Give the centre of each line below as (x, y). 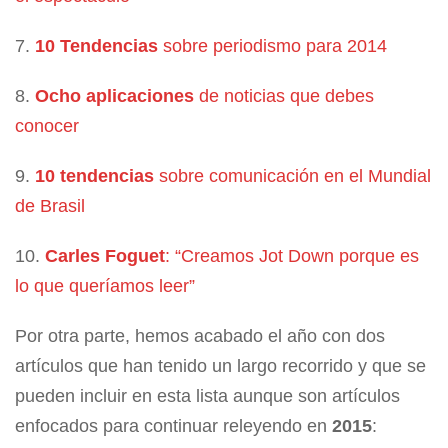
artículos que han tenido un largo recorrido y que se (220, 366)
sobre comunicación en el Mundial (292, 176)
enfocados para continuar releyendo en (173, 426)
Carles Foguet (105, 256)
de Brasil (50, 206)
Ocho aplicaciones (114, 96)
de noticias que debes (284, 96)
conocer (47, 126)
